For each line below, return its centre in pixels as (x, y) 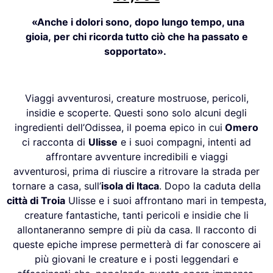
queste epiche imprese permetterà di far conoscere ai (136, 244)
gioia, (38, 36)
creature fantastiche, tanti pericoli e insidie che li (136, 215)
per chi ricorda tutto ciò (109, 36)
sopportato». (135, 51)
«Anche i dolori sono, (82, 22)
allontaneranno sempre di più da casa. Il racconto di (136, 229)
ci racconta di (55, 142)
